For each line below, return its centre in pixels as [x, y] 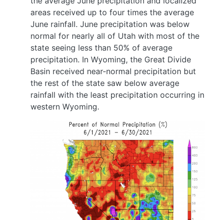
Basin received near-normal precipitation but [113, 71]
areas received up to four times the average [112, 13]
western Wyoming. [65, 107]
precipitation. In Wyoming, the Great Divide [111, 60]
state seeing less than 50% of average [101, 48]
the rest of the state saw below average [105, 83]
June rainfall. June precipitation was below [110, 24]
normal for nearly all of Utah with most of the [115, 36]
